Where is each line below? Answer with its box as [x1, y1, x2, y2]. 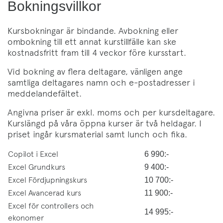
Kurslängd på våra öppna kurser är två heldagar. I [7, 117, 202, 129]
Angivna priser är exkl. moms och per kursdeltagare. [7, 107, 215, 118]
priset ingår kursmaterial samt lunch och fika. [7, 128, 187, 140]
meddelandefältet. [7, 88, 82, 99]
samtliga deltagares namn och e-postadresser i [7, 77, 195, 88]
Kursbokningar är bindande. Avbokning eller [7, 25, 178, 36]
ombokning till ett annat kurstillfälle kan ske [7, 36, 176, 47]
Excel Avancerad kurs [8, 188, 81, 198]
